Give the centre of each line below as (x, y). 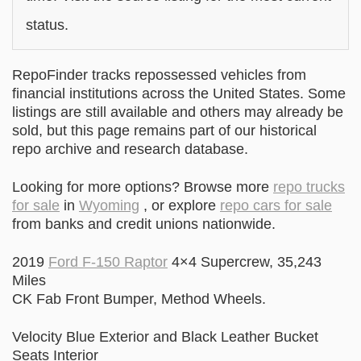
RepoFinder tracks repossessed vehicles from (159, 75)
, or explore (180, 205)
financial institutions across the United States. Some (179, 93)
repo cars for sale (276, 205)
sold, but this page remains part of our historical (164, 131)
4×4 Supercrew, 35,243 (245, 262)
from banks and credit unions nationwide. (144, 224)
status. (47, 25)
